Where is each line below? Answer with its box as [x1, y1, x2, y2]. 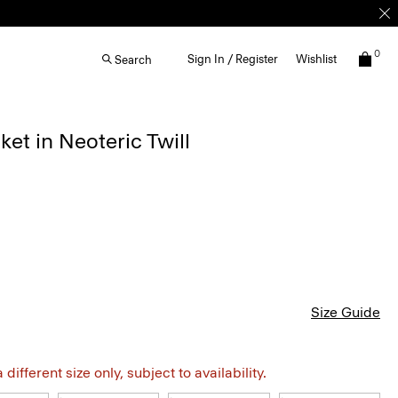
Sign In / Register [187, 52, 278, 66]
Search [115, 52, 152, 67]
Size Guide [311, 304, 380, 321]
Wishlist [296, 52, 337, 66]
